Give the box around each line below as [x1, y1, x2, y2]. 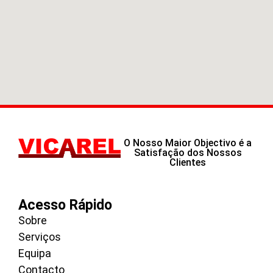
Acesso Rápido [18, 196, 112, 213]
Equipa [18, 246, 51, 260]
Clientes [169, 156, 207, 168]
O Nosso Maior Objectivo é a [124, 136, 252, 149]
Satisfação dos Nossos [133, 146, 242, 158]
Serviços [18, 230, 61, 243]
